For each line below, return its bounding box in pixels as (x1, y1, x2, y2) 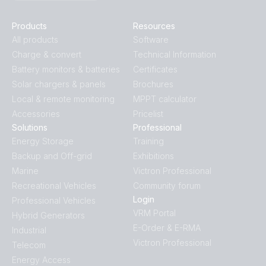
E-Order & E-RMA (133, 223, 201, 233)
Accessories (12, 109, 60, 119)
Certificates (133, 64, 178, 75)
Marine (12, 166, 39, 176)
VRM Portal (133, 208, 176, 218)
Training (133, 136, 164, 147)
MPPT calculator (133, 94, 197, 104)
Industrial (12, 225, 46, 236)
